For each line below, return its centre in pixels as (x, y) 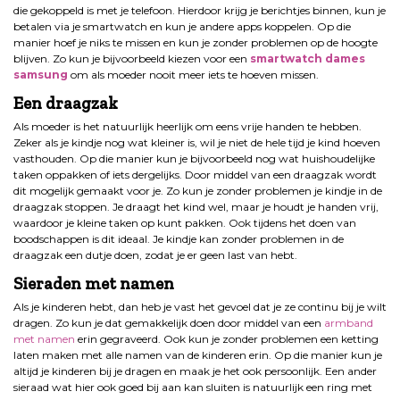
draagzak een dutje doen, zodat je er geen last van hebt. (155, 254)
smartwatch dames (308, 58)
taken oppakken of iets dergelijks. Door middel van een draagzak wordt (195, 174)
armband (349, 322)
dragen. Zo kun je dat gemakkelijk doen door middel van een (169, 322)
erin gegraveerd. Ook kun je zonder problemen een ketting (227, 338)
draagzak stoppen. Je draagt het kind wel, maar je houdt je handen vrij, (196, 206)
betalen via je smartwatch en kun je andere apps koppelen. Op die (182, 26)
